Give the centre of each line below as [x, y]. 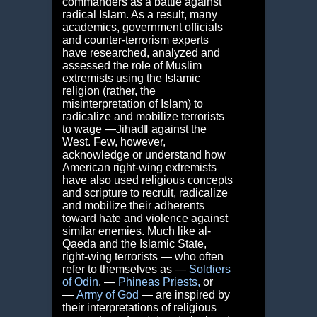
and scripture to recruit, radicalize [145, 193]
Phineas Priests [157, 282]
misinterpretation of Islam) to [132, 104]
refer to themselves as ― [125, 270]
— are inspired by [184, 295]
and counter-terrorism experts [135, 40]
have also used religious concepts [147, 180]
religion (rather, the [109, 91]
